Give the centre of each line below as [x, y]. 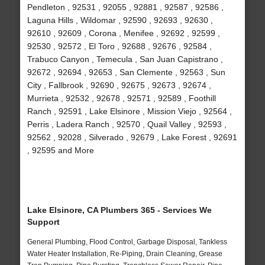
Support [43, 222]
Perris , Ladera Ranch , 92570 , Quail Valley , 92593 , [127, 125]
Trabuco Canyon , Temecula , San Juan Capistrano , [125, 59]
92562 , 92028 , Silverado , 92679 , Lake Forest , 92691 [132, 138]
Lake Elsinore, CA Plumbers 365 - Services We [119, 210]
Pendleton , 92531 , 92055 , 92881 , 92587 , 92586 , [125, 7]
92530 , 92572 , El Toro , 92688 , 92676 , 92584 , [119, 46]
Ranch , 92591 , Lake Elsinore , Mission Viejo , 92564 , [129, 112]
